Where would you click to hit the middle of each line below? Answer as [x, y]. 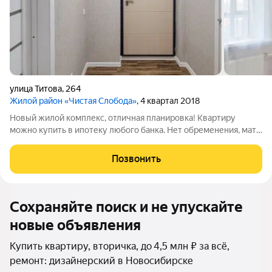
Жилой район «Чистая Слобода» [73, 101]
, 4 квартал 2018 [168, 101]
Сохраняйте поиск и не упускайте [126, 207]
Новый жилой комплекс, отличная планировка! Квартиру [123, 118]
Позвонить [136, 159]
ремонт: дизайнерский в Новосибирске [101, 261]
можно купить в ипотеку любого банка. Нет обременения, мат [133, 130]
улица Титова [36, 89]
